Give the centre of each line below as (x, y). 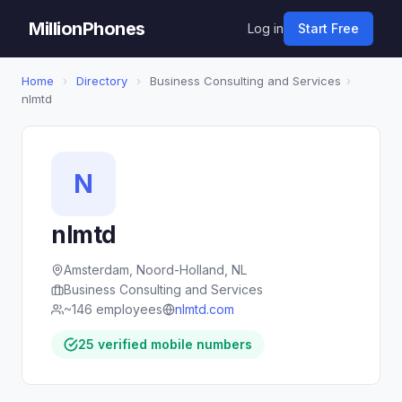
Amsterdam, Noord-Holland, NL (155, 270)
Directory (102, 81)
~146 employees (113, 309)
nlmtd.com (205, 309)
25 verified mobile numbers (165, 344)
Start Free (328, 28)
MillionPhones (87, 29)
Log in (266, 28)
